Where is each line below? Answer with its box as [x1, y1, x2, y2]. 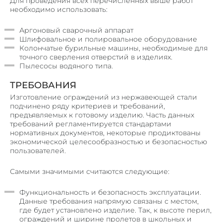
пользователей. [10, 146, 66, 156]
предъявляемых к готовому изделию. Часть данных [10, 111, 194, 120]
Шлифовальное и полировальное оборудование [19, 34, 197, 44]
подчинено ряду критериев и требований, [10, 102, 165, 111]
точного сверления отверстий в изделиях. [19, 52, 172, 61]
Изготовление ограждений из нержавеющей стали [10, 93, 197, 102]
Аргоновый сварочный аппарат [19, 25, 133, 35]
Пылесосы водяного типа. [19, 61, 113, 70]
